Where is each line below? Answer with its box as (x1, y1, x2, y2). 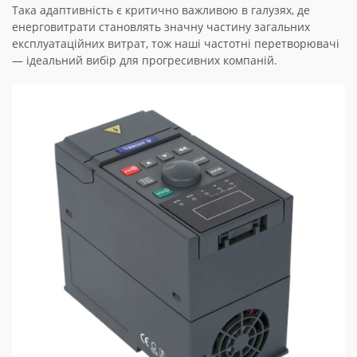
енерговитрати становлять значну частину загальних (12, 19, 310, 35)
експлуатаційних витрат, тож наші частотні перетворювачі (12, 36, 339, 52)
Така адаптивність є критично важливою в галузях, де (12, 2, 310, 18)
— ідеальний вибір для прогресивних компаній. (12, 53, 277, 69)
